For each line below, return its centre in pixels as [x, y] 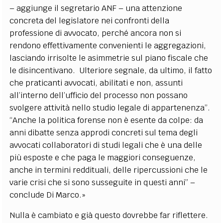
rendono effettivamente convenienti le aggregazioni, [108, 45]
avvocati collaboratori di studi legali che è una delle [106, 145]
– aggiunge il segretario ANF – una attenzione [96, 8]
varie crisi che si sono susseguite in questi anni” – [103, 182]
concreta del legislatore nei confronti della [90, 20]
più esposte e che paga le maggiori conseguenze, [103, 157]
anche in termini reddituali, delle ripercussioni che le [109, 170]
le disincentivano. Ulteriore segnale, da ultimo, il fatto [111, 70]
